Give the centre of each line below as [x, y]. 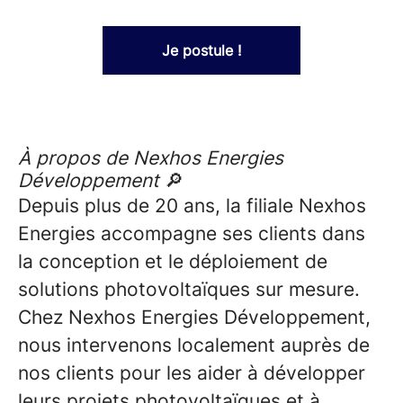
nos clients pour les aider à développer [192, 373]
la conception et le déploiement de [173, 261]
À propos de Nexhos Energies [151, 158]
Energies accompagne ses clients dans [192, 233]
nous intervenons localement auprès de [194, 345]
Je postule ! [201, 50]
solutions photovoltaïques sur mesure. [189, 289]
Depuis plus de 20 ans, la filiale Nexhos [192, 206]
